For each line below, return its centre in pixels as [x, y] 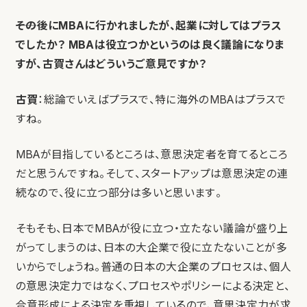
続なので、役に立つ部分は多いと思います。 [119, 193]
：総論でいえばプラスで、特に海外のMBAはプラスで [162, 100]
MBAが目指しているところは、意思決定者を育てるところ [152, 155]
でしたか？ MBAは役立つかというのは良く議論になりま [150, 45]
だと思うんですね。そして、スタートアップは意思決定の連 [152, 174]
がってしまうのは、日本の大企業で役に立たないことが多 [151, 248]
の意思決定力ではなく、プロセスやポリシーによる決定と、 [153, 286]
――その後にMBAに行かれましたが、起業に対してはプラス [149, 26]
